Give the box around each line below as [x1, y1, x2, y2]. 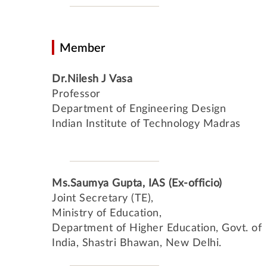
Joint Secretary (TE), [52, 193, 154, 204]
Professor [52, 89, 101, 100]
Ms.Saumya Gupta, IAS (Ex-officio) [52, 178, 222, 189]
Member [60, 42, 105, 54]
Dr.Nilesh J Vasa [52, 74, 132, 85]
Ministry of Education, [52, 208, 162, 219]
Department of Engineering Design [52, 104, 226, 114]
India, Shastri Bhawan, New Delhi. [52, 238, 222, 249]
